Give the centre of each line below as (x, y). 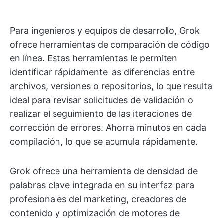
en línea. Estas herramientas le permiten (94, 58)
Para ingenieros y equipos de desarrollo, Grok (105, 31)
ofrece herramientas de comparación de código (110, 45)
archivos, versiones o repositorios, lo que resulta (111, 86)
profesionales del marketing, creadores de (98, 199)
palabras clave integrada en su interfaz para (102, 185)
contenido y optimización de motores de (95, 213)
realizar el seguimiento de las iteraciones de (101, 114)
